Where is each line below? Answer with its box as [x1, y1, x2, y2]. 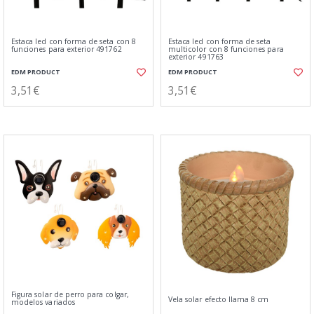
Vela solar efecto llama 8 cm [168, 294, 269, 304]
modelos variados [11, 297, 75, 307]
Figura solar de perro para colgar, [11, 289, 129, 299]
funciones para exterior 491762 [11, 44, 122, 54]
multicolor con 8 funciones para [168, 44, 284, 54]
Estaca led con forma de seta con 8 [11, 36, 136, 46]
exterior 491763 [168, 52, 224, 62]
